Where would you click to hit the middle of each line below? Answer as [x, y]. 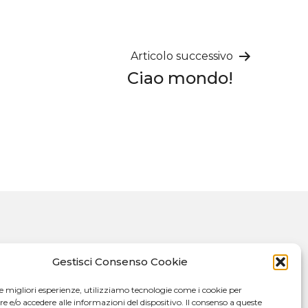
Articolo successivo [182, 56]
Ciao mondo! [180, 78]
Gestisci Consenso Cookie [120, 262]
